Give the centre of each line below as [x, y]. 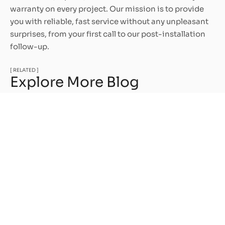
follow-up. [30, 46]
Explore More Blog [75, 82]
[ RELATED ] [24, 70]
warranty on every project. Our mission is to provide [107, 9]
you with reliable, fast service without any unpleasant [109, 21]
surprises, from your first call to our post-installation [108, 34]
